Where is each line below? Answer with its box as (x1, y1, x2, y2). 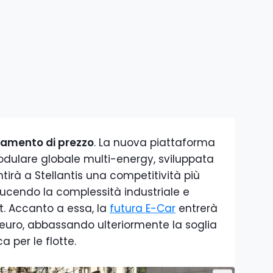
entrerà (175, 201, 218, 216)
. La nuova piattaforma (94, 135, 215, 150)
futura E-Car (110, 201, 175, 216)
